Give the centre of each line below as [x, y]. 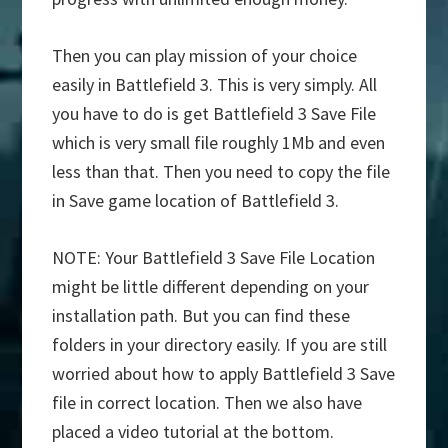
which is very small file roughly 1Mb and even [219, 143]
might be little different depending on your [211, 287]
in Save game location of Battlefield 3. [196, 201]
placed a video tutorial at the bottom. [193, 432]
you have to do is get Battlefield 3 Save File [214, 114]
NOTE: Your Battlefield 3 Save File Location [214, 258]
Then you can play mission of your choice [205, 56]
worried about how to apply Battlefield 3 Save [224, 374]
